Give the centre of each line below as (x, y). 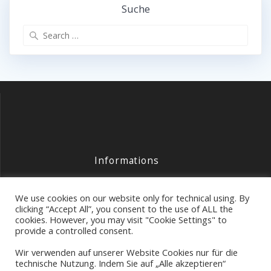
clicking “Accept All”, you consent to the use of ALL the (124, 209)
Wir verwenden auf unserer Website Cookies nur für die (126, 252)
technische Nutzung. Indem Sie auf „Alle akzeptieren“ (120, 263)
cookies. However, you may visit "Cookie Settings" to (121, 220)
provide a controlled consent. (74, 230)
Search (149, 31)
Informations (127, 161)
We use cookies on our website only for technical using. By (132, 198)
